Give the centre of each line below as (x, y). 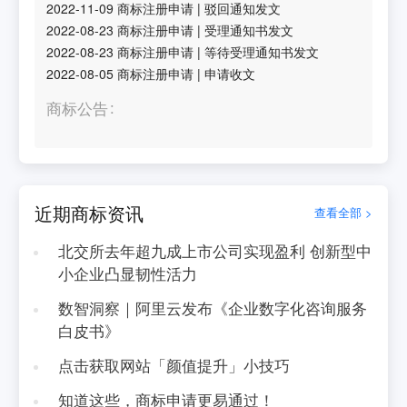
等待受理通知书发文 (262, 51)
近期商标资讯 (89, 213)
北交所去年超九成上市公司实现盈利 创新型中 (214, 251)
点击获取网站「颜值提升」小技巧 (174, 365)
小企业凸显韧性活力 (127, 273)
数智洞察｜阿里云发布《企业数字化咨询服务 (212, 308)
